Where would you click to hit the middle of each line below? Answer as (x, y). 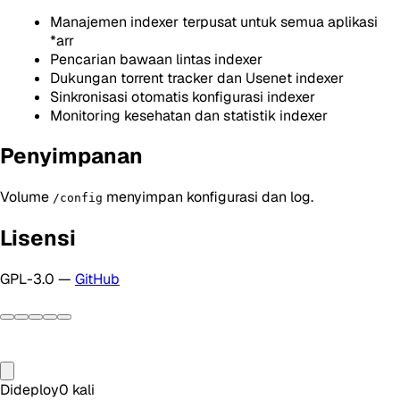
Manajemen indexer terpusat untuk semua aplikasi (214, 21)
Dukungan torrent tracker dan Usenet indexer (197, 78)
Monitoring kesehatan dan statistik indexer (189, 115)
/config (78, 198)
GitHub (97, 279)
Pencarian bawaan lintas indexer (156, 59)
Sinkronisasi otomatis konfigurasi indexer (183, 96)
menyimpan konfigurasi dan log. (208, 197)
